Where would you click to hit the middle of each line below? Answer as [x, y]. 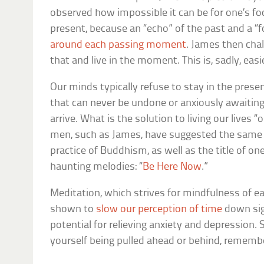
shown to [73, 210]
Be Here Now [172, 167]
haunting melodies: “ [97, 167]
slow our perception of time [159, 210]
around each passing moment [118, 45]
